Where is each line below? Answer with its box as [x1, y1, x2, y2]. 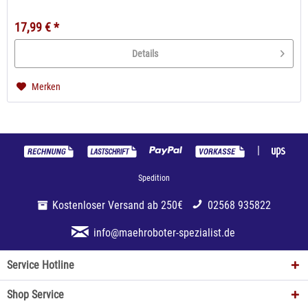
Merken [32, 81, 61, 93]
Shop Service [7, 288, 64, 302]
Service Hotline [7, 258, 74, 272]
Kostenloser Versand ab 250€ [52, 199, 183, 212]
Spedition [138, 173, 170, 184]
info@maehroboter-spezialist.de [93, 226, 235, 240]
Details [132, 48, 159, 60]
